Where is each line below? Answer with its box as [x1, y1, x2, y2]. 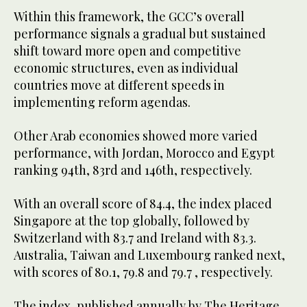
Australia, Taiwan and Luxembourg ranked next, [14, 247, 285, 264]
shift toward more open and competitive [14, 42, 241, 60]
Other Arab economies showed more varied [14, 127, 258, 145]
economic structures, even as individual [14, 60, 238, 77]
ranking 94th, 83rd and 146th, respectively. [14, 162, 255, 179]
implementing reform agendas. [14, 94, 193, 111]
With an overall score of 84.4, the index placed [14, 195, 272, 212]
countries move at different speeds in [14, 77, 225, 94]
